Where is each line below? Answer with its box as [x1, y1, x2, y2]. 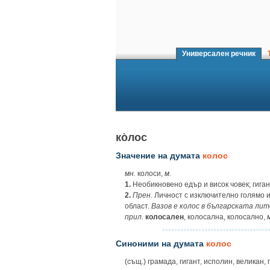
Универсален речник [178, 49, 259, 58]
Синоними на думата [116, 238, 206, 248]
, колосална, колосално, [184, 213, 267, 222]
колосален [145, 213, 184, 222]
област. [125, 202, 151, 211]
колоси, [136, 169, 165, 178]
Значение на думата [116, 151, 202, 161]
